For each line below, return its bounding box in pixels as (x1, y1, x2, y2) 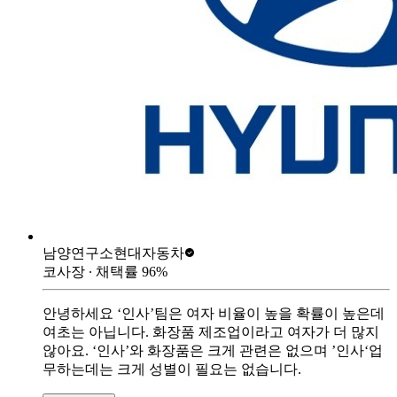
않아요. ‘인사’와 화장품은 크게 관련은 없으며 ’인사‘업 (43, 342, 383, 358)
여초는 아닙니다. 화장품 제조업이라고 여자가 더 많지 (43, 323, 379, 339)
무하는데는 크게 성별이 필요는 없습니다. (43, 361, 301, 377)
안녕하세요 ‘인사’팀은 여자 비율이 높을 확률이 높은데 (43, 305, 385, 321)
